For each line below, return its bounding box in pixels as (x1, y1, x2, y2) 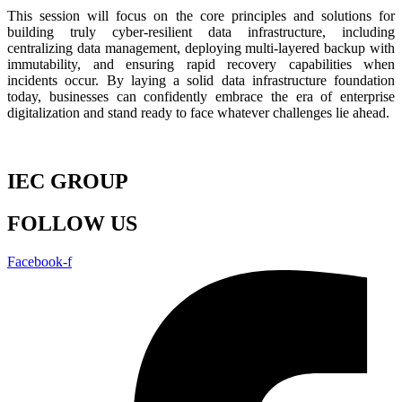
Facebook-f (7, 253, 72, 269)
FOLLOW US (7, 211, 137, 235)
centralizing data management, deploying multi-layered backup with (7, 39, 395, 56)
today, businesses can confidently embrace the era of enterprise (7, 88, 395, 104)
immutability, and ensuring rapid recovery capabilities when (7, 56, 395, 72)
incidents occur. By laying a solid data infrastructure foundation (7, 72, 395, 88)
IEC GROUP (7, 169, 128, 193)
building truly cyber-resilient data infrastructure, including (7, 23, 395, 39)
